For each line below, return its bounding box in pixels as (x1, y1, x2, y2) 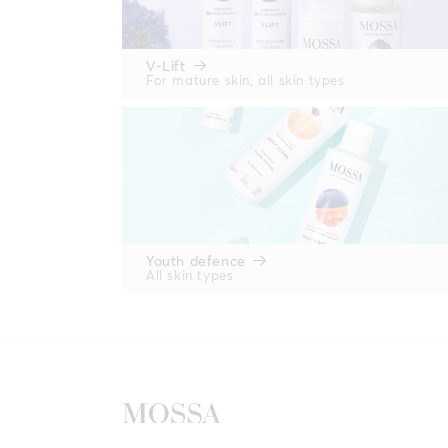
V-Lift (146, 60, 186, 75)
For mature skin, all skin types (146, 75, 345, 89)
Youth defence (146, 255, 246, 270)
